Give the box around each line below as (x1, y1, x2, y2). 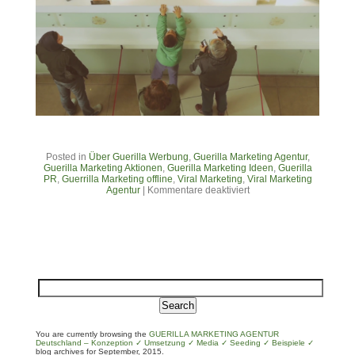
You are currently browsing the (36, 330, 149, 339)
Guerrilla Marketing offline (61, 174, 173, 185)
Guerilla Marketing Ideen (166, 162, 273, 174)
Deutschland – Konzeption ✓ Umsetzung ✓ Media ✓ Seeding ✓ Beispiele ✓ (36, 338, 314, 348)
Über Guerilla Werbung (88, 151, 189, 163)
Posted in (45, 151, 89, 163)
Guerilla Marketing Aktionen (43, 162, 162, 174)
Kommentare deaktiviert (147, 185, 250, 197)
